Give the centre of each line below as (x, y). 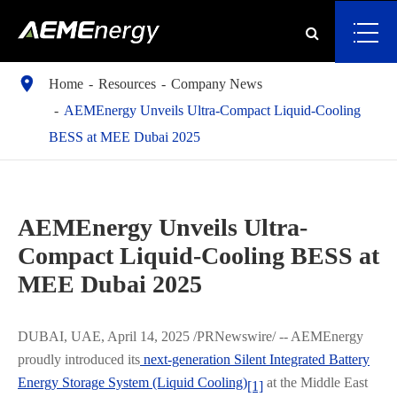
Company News (217, 84)
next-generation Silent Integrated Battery (255, 359)
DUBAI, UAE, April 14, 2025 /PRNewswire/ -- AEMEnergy (191, 336)
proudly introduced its (79, 359)
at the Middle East (315, 382)
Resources (127, 84)
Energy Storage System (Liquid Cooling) (132, 382)
